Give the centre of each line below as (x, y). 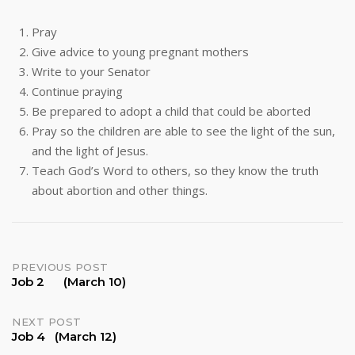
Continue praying (77, 91)
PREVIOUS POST (60, 267)
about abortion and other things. (120, 190)
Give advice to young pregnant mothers (140, 52)
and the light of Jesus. (90, 151)
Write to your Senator (91, 71)
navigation (69, 307)
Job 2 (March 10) (69, 282)
